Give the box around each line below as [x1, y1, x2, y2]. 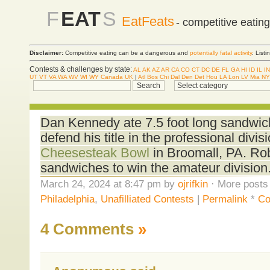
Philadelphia [40, 192, 95, 205]
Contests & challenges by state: [30, 64, 132, 74]
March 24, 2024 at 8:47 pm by [40, 177, 178, 190]
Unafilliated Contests [100, 192, 194, 205]
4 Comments [40, 220, 138, 239]
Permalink [202, 192, 248, 205]
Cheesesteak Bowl [40, 145, 153, 160]
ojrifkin [177, 177, 208, 190]
